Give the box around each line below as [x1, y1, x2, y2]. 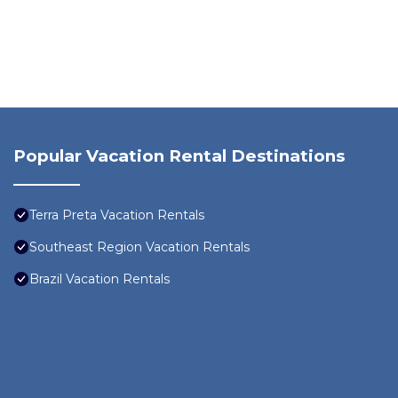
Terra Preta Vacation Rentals [29, 207, 204, 224]
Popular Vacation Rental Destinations [13, 146, 345, 167]
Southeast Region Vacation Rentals [29, 239, 250, 256]
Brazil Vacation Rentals [29, 271, 170, 288]
